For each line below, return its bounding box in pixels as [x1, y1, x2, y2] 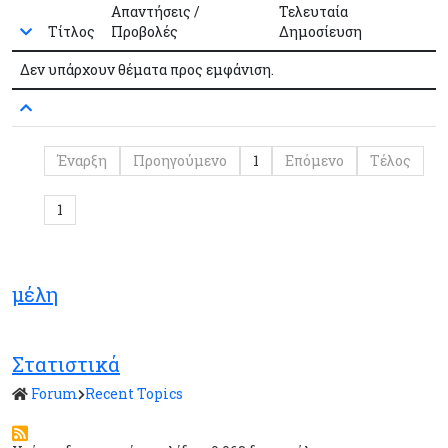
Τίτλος [48, 22, 95, 41]
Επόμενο [285, 151, 344, 170]
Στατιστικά [12, 351, 120, 377]
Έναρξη [57, 151, 107, 170]
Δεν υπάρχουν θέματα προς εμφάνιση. [20, 60, 274, 79]
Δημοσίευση [279, 22, 362, 41]
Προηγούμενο [133, 151, 227, 170]
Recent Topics [85, 384, 183, 403]
